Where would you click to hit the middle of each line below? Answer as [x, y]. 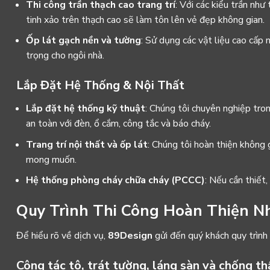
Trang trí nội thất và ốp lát [87, 144]
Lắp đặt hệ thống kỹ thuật [86, 108]
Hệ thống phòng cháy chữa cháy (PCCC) [115, 181]
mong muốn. [51, 159]
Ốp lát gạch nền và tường [83, 41]
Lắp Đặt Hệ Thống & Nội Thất [100, 85]
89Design [130, 235]
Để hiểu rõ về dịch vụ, [62, 235]
